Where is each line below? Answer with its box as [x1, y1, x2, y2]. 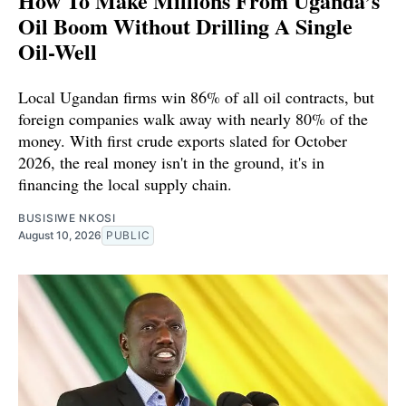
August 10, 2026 [18, 228, 101, 243]
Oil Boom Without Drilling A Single [18, 10, 353, 43]
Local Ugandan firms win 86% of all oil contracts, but [18, 86, 374, 109]
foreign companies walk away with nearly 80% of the [18, 108, 368, 130]
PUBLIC [106, 228, 150, 243]
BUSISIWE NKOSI [18, 211, 116, 226]
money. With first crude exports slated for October [18, 130, 347, 152]
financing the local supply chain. [18, 173, 232, 196]
